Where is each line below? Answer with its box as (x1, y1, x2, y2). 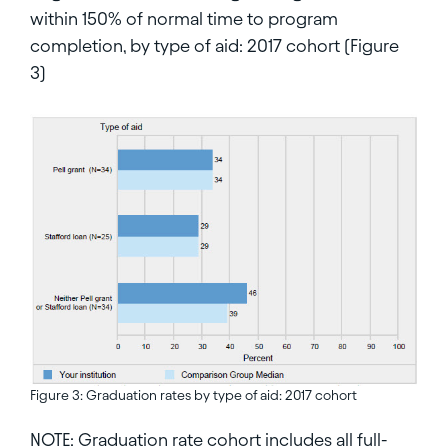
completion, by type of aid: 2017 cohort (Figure (30, 35, 399, 55)
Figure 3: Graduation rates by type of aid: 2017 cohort (30, 388, 357, 404)
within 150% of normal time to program (30, 8, 338, 28)
